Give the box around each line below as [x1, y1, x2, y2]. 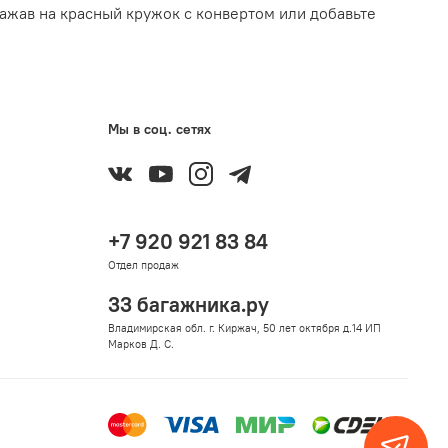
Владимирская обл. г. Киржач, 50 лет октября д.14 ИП [108, 321, 381, 336]
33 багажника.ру [108, 291, 269, 319]
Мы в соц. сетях [108, 120, 211, 139]
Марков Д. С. [108, 337, 174, 352]
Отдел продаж [108, 258, 179, 273]
